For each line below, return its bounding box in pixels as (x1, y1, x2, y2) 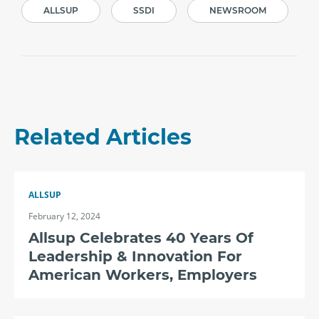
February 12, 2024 (28, 210, 100, 222)
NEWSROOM (209, 5, 266, 16)
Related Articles (14, 124, 192, 150)
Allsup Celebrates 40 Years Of (28, 229, 253, 246)
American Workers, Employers (28, 266, 257, 283)
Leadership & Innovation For (28, 248, 242, 265)
